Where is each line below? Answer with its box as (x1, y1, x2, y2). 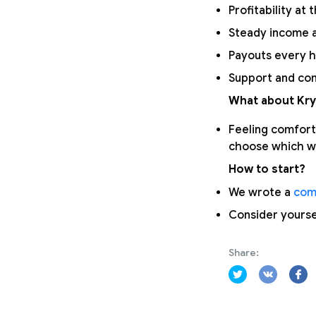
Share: (229, 246, 259, 259)
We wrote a (229, 186, 293, 200)
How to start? (229, 162, 305, 176)
